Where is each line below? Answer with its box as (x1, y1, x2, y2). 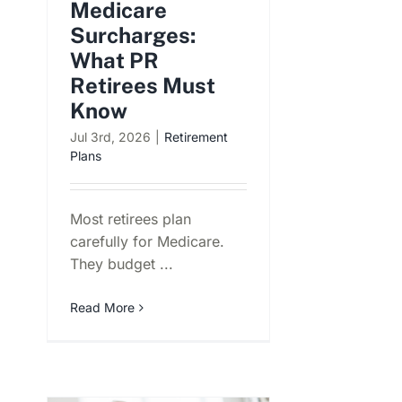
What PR (70, 48, 159, 74)
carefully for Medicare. (70, 232, 224, 251)
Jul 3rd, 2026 (70, 129, 151, 145)
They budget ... (70, 255, 173, 274)
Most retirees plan (70, 210, 191, 229)
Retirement (164, 129, 228, 145)
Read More (70, 300, 135, 316)
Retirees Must (70, 73, 215, 99)
